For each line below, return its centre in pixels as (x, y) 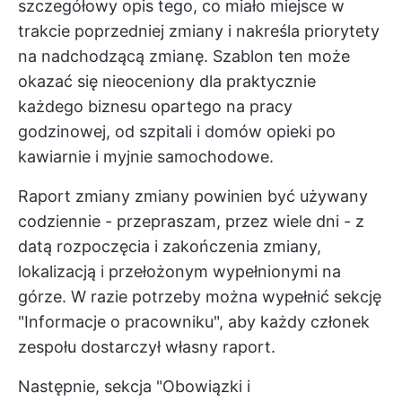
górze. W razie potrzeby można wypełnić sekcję (200, 296)
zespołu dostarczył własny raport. (147, 346)
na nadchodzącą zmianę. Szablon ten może (184, 56)
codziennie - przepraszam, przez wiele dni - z (191, 221)
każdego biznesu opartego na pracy (155, 106)
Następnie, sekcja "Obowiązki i (134, 386)
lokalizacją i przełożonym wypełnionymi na (179, 271)
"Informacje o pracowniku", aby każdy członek (194, 321)
